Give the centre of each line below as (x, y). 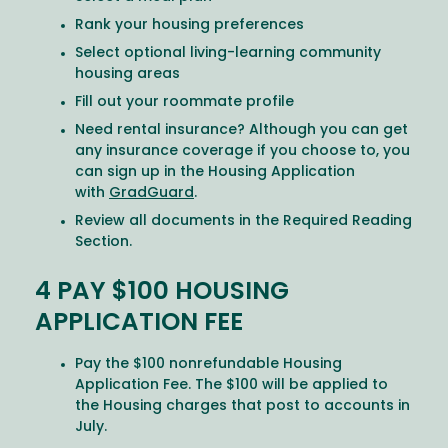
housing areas (127, 75)
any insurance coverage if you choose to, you (242, 152)
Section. (103, 243)
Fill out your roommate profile (184, 103)
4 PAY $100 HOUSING (162, 292)
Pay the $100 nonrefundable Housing (208, 364)
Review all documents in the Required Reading (243, 222)
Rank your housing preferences (189, 26)
